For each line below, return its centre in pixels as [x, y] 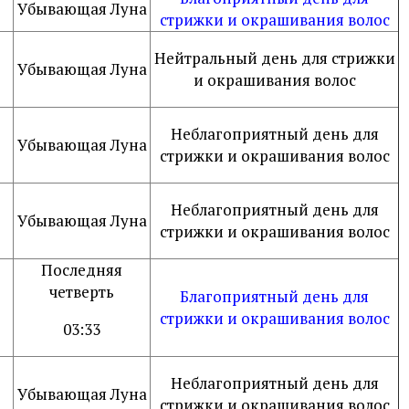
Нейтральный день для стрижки [274, 58]
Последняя [82, 270]
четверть [82, 292]
